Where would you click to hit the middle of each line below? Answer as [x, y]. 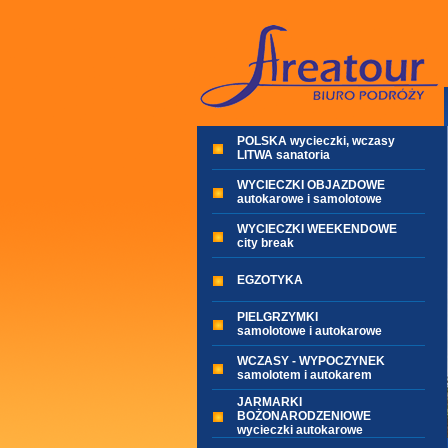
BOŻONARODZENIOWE [303, 416]
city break [265, 243]
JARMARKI [269, 402]
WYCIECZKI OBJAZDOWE [310, 185]
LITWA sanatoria [283, 155]
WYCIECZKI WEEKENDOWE [316, 229]
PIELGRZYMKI [277, 317]
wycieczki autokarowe [299, 430]
